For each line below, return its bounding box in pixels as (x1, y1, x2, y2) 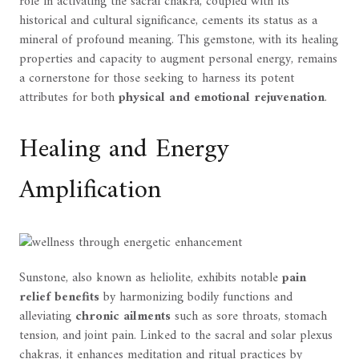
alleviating (19, 305, 75, 329)
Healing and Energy (19, 126, 229, 173)
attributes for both (19, 87, 119, 110)
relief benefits (19, 286, 99, 309)
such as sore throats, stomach (171, 305, 327, 329)
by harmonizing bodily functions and (99, 286, 292, 309)
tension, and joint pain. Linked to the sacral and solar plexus (19, 325, 333, 348)
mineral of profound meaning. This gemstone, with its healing (19, 29, 338, 52)
